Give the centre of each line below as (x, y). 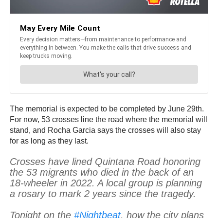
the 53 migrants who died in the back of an (102, 173)
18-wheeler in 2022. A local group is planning (106, 183)
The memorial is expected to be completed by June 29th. (107, 109)
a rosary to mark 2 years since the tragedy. (103, 194)
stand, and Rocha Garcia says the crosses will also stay (105, 130)
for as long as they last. (50, 141)
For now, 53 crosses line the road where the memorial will (109, 120)
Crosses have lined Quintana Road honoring (105, 162)
